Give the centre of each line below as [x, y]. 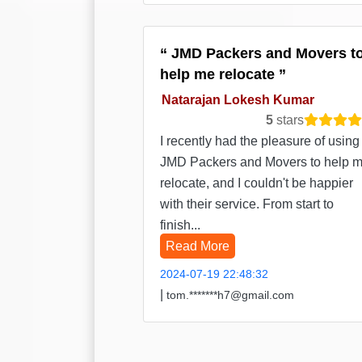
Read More [198, 246]
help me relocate [219, 75]
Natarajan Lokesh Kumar [238, 99]
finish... [180, 225]
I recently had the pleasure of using [260, 141]
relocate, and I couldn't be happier [257, 183]
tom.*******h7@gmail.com [230, 295]
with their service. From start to [247, 204]
